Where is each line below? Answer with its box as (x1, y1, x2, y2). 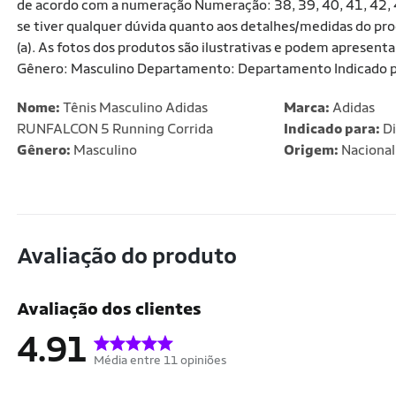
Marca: (283, 99, 330, 116)
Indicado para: (283, 120, 380, 137)
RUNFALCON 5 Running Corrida (17, 120, 213, 137)
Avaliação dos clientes (17, 298, 202, 319)
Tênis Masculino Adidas (60, 99, 208, 116)
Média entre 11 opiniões (94, 353, 227, 368)
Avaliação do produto (17, 242, 237, 269)
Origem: (283, 141, 339, 158)
